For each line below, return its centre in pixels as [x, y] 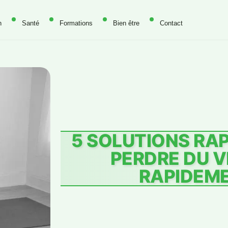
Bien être [126, 23]
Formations [76, 23]
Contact [171, 23]
